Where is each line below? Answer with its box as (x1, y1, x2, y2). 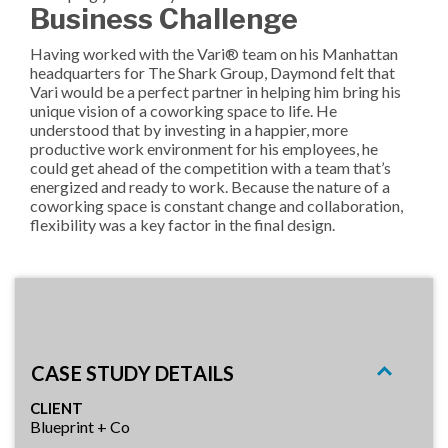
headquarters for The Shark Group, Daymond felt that (30, 62, 395, 82)
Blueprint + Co (30, 416, 130, 436)
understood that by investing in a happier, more (30, 119, 348, 139)
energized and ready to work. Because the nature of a (30, 176, 390, 196)
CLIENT (30, 398, 83, 417)
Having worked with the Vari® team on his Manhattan (30, 43, 398, 63)
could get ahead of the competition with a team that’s (30, 157, 391, 177)
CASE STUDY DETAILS (31, 360, 235, 385)
